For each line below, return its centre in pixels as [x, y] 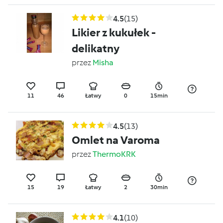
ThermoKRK [114, 154]
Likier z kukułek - [114, 33]
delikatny [96, 49]
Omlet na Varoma [116, 140]
